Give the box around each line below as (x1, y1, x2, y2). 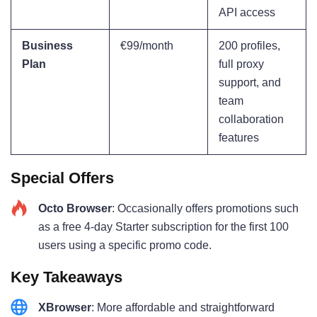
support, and (219, 76, 281, 88)
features (219, 131, 259, 144)
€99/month (120, 39, 173, 52)
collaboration (219, 113, 284, 125)
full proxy (219, 57, 264, 70)
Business (22, 39, 73, 52)
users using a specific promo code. (38, 238, 212, 251)
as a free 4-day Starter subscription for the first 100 (38, 220, 289, 233)
